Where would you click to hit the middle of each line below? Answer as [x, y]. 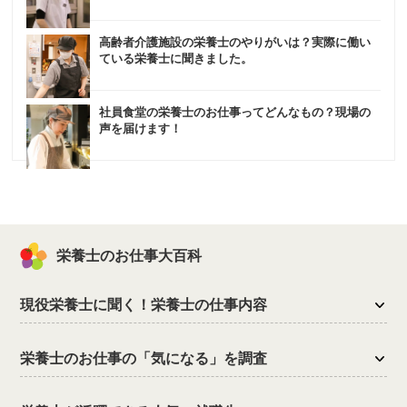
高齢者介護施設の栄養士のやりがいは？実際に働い [235, 43]
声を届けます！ [141, 129]
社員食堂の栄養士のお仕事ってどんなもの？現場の [235, 113]
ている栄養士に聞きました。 [176, 59]
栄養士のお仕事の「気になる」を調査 [144, 359]
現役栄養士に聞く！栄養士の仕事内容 [144, 305]
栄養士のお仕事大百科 [129, 256]
